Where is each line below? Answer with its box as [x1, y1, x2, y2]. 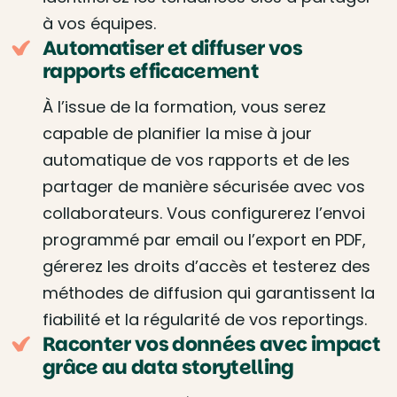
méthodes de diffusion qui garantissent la [43, 282, 375, 304]
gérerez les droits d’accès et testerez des [43, 255, 370, 277]
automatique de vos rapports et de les [43, 149, 350, 171]
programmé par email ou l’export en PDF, [43, 229, 366, 251]
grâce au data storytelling [43, 354, 294, 381]
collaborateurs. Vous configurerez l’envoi [43, 202, 365, 224]
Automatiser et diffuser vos [43, 35, 303, 62]
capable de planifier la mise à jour [43, 122, 312, 144]
